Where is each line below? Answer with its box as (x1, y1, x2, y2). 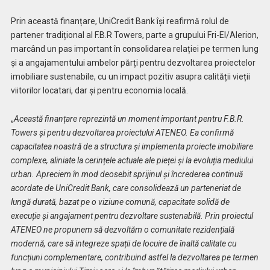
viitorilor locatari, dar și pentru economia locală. (10, 85, 190, 95)
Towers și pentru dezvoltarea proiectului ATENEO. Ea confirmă (10, 127, 234, 137)
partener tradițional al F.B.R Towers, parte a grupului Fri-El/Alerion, (10, 30, 259, 40)
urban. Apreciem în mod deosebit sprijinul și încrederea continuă (10, 169, 243, 179)
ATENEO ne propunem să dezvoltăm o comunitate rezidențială (10, 224, 234, 234)
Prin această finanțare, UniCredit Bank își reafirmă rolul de (10, 16, 229, 26)
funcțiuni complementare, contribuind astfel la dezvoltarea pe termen (10, 252, 259, 262)
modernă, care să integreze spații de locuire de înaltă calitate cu (10, 238, 236, 248)
